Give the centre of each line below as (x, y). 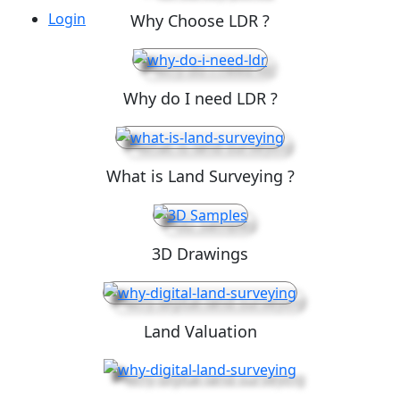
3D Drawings (200, 253)
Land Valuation (200, 331)
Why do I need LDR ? (200, 98)
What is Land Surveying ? (200, 175)
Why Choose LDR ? (200, 20)
